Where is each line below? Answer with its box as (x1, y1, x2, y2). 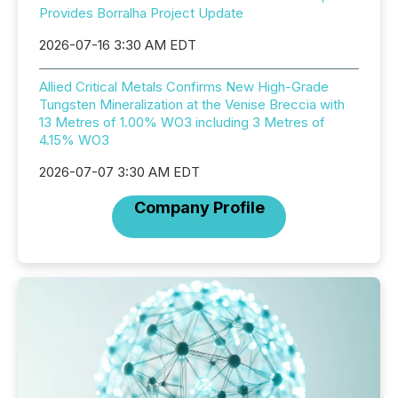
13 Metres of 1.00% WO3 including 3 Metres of (39, 114, 325, 131)
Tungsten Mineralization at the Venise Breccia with (39, 96, 345, 113)
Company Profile (133, 198, 265, 217)
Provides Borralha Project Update (39, 4, 243, 21)
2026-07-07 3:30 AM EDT (39, 163, 200, 180)
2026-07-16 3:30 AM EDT (39, 36, 196, 53)
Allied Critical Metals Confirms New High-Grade (39, 78, 329, 95)
